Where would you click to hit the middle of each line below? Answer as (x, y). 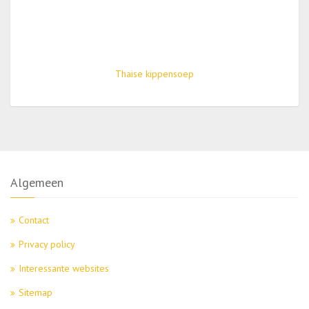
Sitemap (36, 292)
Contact (34, 220)
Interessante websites (64, 268)
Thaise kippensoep (154, 74)
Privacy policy (47, 244)
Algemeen (37, 182)
